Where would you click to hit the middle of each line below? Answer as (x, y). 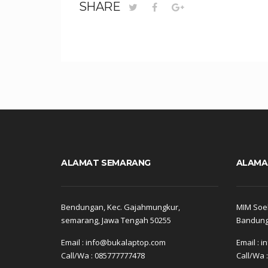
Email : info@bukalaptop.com (113, 243)
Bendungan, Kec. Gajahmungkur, (121, 207)
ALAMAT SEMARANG (106, 162)
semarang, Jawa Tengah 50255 (116, 220)
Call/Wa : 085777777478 (103, 256)
